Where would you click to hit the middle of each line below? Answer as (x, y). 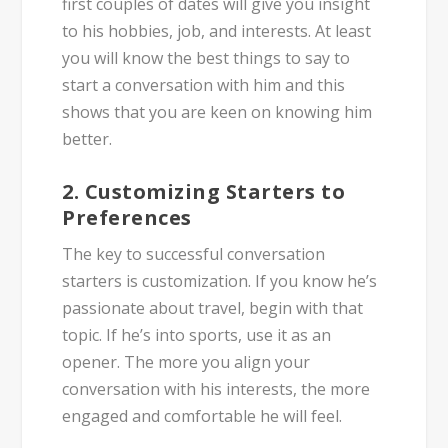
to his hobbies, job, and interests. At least (217, 31)
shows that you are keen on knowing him (217, 112)
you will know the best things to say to (206, 58)
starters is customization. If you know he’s (220, 280)
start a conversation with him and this (204, 85)
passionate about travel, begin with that (213, 307)
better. (87, 139)
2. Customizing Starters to (204, 191)
